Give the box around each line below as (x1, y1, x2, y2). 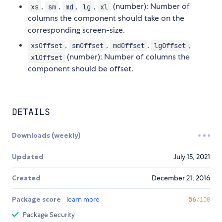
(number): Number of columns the (65, 52, 190, 62)
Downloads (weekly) (12, 131, 81, 140)
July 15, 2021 (173, 152, 210, 162)
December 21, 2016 (152, 173, 210, 183)
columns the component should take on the (28, 13, 184, 24)
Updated (12, 152, 44, 162)
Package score (12, 195, 62, 204)
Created (12, 173, 41, 183)
